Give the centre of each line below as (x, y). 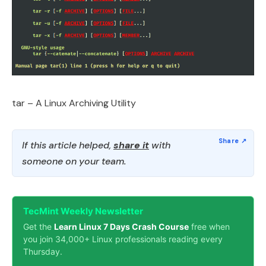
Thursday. (43, 252)
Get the (39, 227)
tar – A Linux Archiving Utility (74, 103)
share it (131, 145)
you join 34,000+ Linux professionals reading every (123, 239)
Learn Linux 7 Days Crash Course (121, 227)
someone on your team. (74, 161)
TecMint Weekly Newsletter (83, 211)
